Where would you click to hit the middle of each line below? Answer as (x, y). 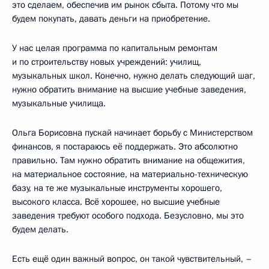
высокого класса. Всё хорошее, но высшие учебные (116, 201)
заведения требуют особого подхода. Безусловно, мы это (128, 215)
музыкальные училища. (59, 103)
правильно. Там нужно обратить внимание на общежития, (128, 160)
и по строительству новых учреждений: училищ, (107, 62)
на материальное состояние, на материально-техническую (130, 174)
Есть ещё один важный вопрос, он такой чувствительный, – (132, 258)
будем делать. (40, 229)
